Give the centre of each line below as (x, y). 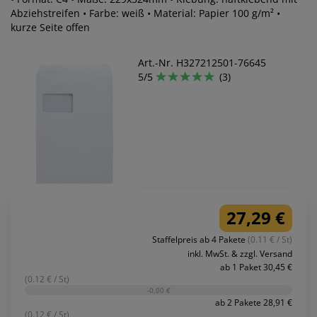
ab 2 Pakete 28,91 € (254, 303)
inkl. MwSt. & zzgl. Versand (240, 253)
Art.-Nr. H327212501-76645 (202, 63)
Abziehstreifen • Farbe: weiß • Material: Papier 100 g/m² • (145, 13)
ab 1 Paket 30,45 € (256, 267)
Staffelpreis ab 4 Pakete (200, 239)
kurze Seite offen (50, 28)
